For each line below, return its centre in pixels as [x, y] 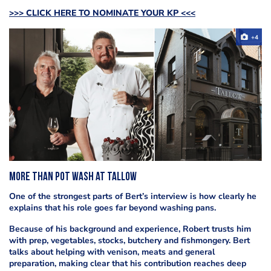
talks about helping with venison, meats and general [112, 252]
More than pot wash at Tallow [73, 178]
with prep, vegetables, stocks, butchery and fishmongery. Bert [129, 241]
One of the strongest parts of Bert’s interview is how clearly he [133, 197]
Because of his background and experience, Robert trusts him [130, 229]
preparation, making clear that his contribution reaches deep [128, 264]
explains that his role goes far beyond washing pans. [113, 208]
